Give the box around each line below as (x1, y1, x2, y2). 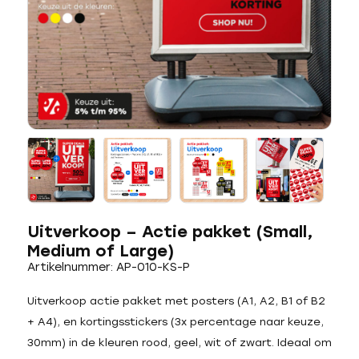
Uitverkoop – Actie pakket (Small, (26, 222, 313, 241)
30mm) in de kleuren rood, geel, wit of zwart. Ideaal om (26, 337, 332, 349)
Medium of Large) (26, 241, 174, 260)
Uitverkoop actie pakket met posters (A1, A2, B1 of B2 (26, 295, 325, 307)
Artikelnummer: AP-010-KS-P (26, 260, 190, 274)
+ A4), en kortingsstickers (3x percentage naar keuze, (26, 316, 324, 328)
